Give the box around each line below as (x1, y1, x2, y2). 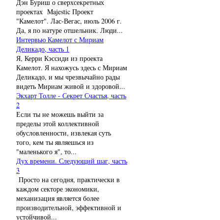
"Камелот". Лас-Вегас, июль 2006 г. (16, 16, 122, 26)
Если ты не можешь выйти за (16, 109, 104, 119)
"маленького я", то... (16, 146, 77, 156)
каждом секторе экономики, (16, 184, 99, 193)
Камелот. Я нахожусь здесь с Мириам (16, 62, 127, 72)
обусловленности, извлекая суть (16, 128, 111, 137)
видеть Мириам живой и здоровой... (16, 81, 125, 91)
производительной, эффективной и (16, 202, 121, 212)
